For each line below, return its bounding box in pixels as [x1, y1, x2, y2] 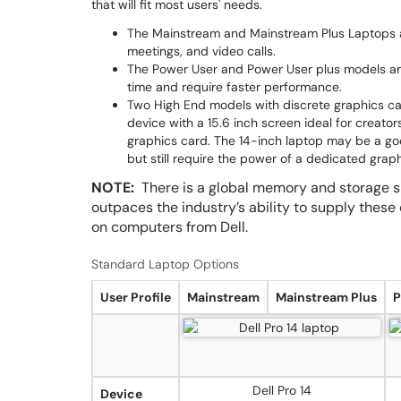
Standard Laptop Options [91, 256, 239, 272]
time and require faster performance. [127, 79, 342, 95]
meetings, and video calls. [127, 43, 276, 59]
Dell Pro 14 [252, 382, 311, 398]
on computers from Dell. [91, 218, 248, 236]
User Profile [100, 289, 171, 305]
